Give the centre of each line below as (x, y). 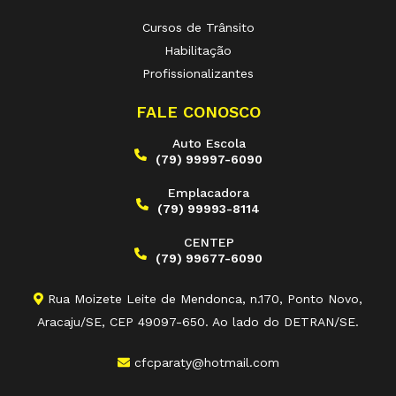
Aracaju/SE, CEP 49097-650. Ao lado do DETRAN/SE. (198, 321)
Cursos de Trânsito (198, 27)
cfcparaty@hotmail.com (204, 362)
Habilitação (198, 50)
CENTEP (209, 242)
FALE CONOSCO (198, 111)
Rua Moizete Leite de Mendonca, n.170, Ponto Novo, (202, 298)
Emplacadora (209, 192)
